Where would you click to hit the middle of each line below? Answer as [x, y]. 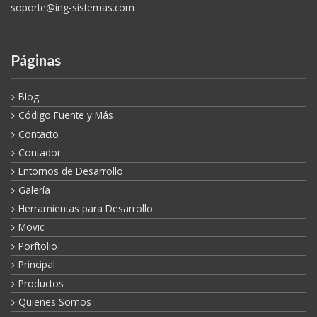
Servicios [38, 296]
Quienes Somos [54, 277]
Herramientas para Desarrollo [85, 185]
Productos [41, 259]
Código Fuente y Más [65, 91]
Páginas [36, 36]
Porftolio [38, 221]
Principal [36, 241]
